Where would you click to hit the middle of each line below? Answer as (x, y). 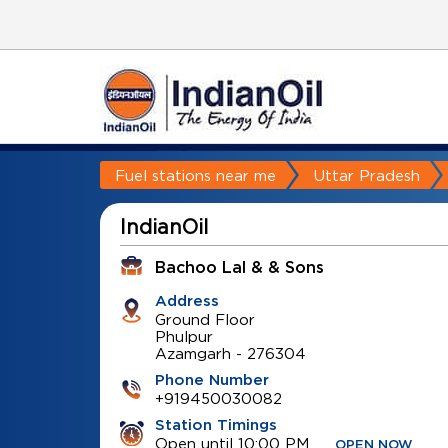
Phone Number (211, 380)
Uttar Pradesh (366, 175)
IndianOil (163, 226)
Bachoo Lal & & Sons (239, 268)
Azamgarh (192, 353)
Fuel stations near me (195, 175)
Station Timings (215, 425)
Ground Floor (204, 319)
